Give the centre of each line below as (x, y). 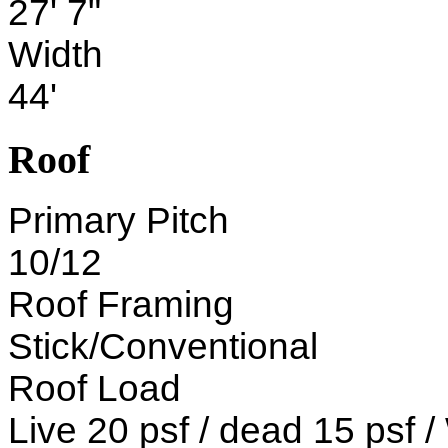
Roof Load (94, 389)
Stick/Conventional (163, 347)
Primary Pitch (118, 221)
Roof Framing (121, 305)
